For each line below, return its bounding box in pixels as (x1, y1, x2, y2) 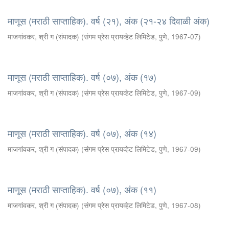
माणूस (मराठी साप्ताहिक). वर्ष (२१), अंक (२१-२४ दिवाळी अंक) (8, 14, 210, 27)
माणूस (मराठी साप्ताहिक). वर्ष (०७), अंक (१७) (8, 70, 156, 83)
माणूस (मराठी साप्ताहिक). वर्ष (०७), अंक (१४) (8, 126, 156, 140)
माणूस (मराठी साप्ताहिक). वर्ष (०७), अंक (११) (8, 182, 156, 196)
